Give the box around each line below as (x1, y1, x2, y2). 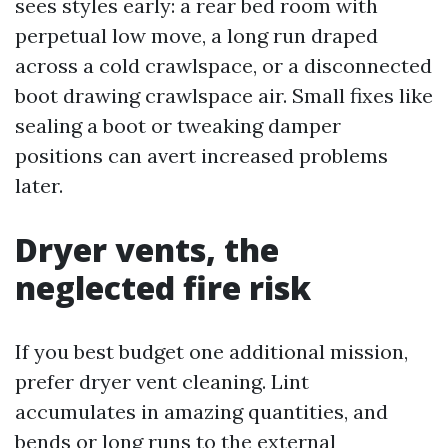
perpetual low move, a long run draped (15, 23, 378, 48)
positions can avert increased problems (15, 143, 388, 168)
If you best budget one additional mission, (15, 339, 408, 364)
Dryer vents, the (15, 228, 279, 271)
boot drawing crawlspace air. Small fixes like (15, 83, 433, 108)
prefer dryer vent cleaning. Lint (15, 369, 309, 394)
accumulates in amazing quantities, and (15, 399, 388, 424)
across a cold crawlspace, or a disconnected (15, 53, 432, 78)
